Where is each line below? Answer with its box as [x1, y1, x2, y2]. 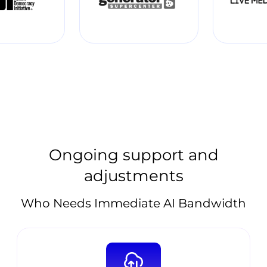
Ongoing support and [48, 145, 219, 164]
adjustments [83, 166, 184, 185]
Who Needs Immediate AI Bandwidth [21, 196, 246, 211]
